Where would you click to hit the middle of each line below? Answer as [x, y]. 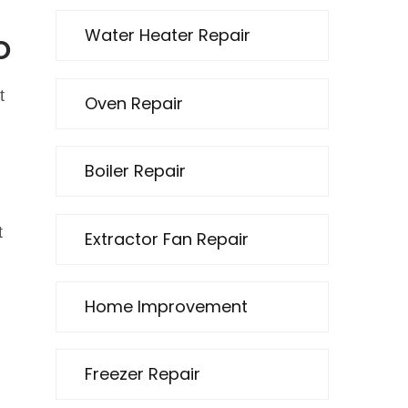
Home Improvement [166, 306]
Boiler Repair [135, 171]
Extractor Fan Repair [167, 239]
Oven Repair [134, 103]
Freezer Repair [143, 374]
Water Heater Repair [168, 36]
